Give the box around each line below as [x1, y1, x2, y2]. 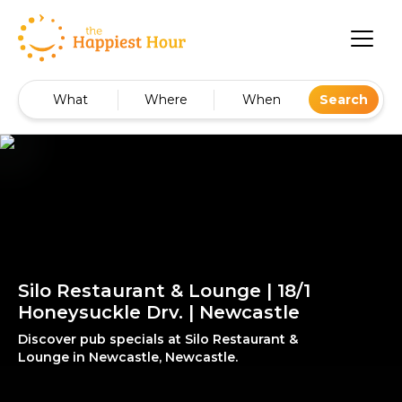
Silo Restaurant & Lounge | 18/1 [18, 280, 310, 302]
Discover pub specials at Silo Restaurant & [18, 331, 298, 348]
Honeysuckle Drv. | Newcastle [18, 301, 300, 324]
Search [319, 92, 368, 109]
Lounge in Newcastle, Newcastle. [18, 349, 238, 366]
